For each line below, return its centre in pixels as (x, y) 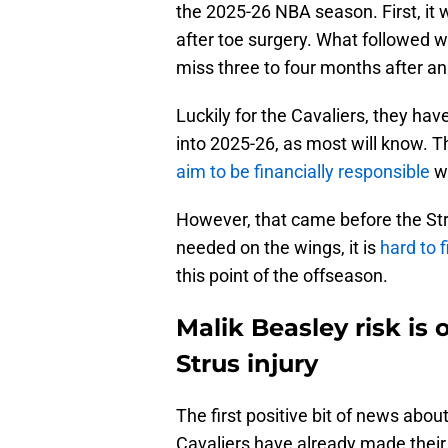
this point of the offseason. (282, 276)
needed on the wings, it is (278, 248)
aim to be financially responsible (303, 172)
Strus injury (247, 364)
